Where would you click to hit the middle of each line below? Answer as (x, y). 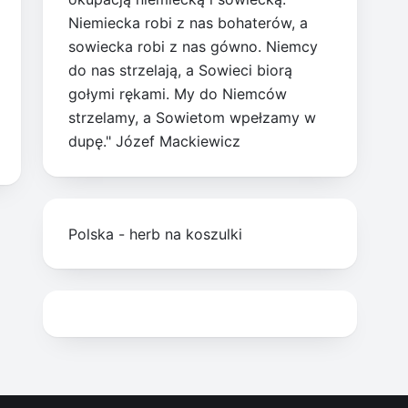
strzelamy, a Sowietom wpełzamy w (193, 118)
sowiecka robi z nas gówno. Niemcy (194, 47)
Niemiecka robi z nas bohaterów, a (189, 23)
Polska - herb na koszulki (156, 234)
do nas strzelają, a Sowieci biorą (181, 71)
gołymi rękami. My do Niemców (178, 94)
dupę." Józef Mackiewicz (155, 142)
